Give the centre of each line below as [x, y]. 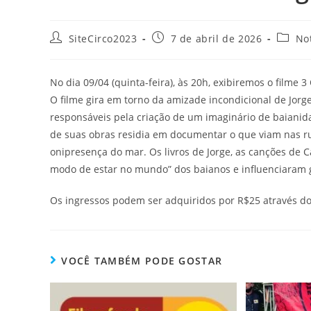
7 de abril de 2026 [216, 38]
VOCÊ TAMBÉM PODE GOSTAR [142, 260]
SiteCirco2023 [103, 38]
